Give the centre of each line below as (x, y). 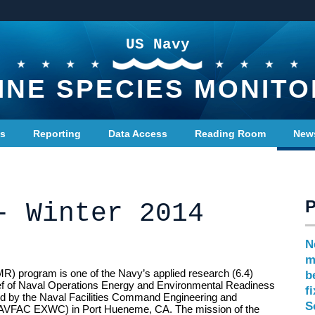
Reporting (57, 134)
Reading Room (230, 134)
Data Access (138, 134)
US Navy (157, 45)
